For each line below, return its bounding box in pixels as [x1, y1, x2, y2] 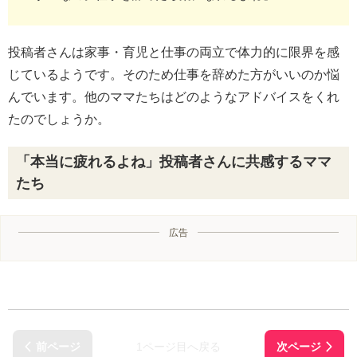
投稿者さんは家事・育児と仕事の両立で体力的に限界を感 [8, 45, 339, 60]
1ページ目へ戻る [136, 340, 221, 354]
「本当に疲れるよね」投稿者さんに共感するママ [16, 154, 331, 171]
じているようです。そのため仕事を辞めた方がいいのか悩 [8, 68, 339, 82]
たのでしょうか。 [8, 112, 110, 127]
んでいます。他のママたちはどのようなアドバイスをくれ [8, 90, 339, 104]
